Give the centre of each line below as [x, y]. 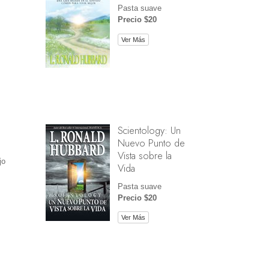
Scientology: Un [149, 130]
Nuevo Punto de [151, 143]
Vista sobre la [144, 155]
